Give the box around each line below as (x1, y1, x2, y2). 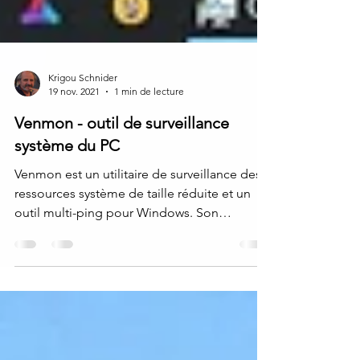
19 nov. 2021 (48, 111, 100, 123)
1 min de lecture (114, 111, 184, 123)
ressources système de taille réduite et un (14, 211, 251, 227)
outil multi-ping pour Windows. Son (14, 231, 219, 246)
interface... (14, 250, 74, 265)
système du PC (14, 162, 120, 181)
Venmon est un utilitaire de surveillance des (14, 192, 261, 207)
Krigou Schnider (48, 97, 117, 109)
